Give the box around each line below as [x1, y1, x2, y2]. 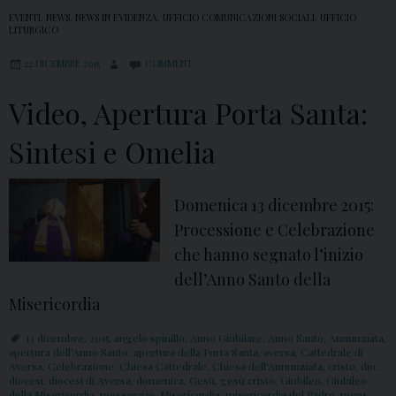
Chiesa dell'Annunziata [212, 359, 323, 374]
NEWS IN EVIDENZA [75, 11, 157, 25]
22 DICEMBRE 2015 [24, 57, 100, 71]
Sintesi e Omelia [9, 133, 216, 171]
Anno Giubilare [190, 331, 263, 346]
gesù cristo [220, 373, 275, 388]
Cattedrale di [301, 345, 363, 360]
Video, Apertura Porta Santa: [9, 94, 368, 133]
